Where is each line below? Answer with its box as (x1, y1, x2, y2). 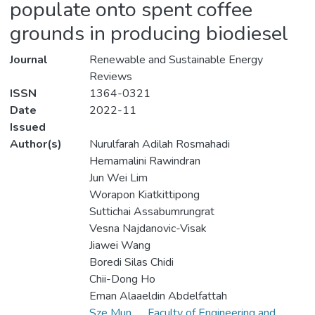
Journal (10, 52, 48, 68)
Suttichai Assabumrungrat (89, 204, 214, 220)
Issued (10, 120, 46, 136)
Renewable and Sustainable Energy (89, 52, 263, 68)
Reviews (89, 69, 132, 85)
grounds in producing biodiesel (10, 20, 288, 48)
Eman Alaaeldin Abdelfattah (89, 288, 227, 304)
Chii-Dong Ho (89, 271, 155, 288)
